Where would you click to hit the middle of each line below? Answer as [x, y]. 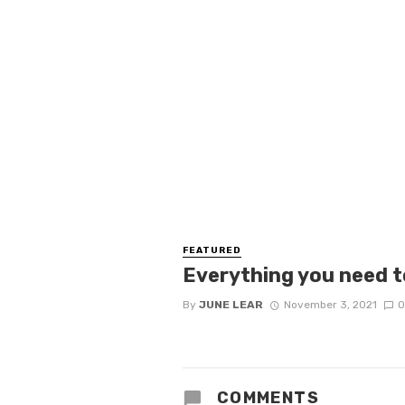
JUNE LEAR [231, 304]
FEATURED [212, 250]
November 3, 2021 [330, 304]
